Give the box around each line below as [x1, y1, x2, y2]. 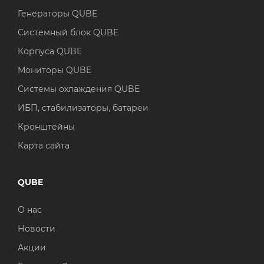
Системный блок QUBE [18, 27, 118, 38]
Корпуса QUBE [18, 46, 82, 57]
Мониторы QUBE [18, 65, 91, 76]
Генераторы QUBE [18, 8, 97, 19]
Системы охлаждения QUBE [18, 84, 140, 95]
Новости [18, 223, 55, 235]
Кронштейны [18, 121, 75, 133]
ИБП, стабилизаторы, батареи [18, 103, 148, 114]
